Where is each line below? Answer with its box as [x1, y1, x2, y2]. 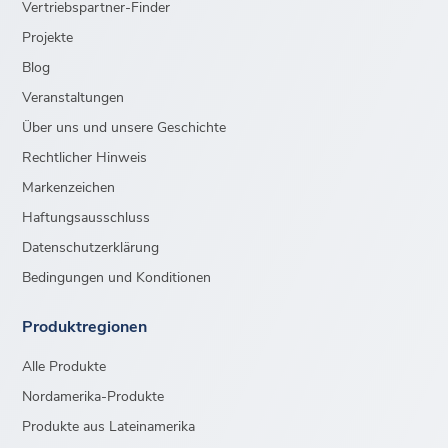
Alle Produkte [22, 355, 107, 375]
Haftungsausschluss [22, 206, 151, 226]
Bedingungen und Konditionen [22, 266, 212, 286]
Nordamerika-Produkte [22, 385, 165, 405]
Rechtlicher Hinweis [22, 146, 148, 166]
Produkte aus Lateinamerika [22, 415, 196, 435]
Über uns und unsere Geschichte [22, 116, 227, 136]
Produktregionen [22, 314, 148, 336]
